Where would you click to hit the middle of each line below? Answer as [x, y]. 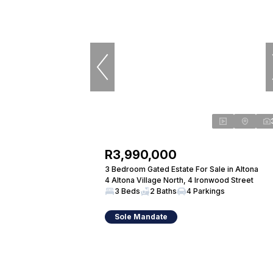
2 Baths [163, 191]
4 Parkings [206, 191]
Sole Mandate [141, 217]
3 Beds [127, 191]
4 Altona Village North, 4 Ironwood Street [179, 180]
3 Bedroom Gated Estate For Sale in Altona [182, 169]
